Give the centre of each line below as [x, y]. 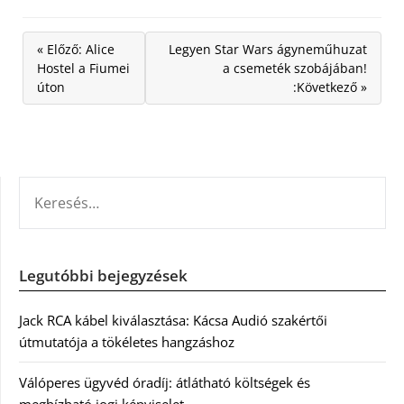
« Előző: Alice [76, 50]
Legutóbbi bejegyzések [103, 276]
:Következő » [330, 87]
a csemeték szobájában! [295, 69]
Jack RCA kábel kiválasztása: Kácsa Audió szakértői [173, 321]
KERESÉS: [46, 187]
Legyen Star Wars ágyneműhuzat [268, 50]
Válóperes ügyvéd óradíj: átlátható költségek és [165, 383]
